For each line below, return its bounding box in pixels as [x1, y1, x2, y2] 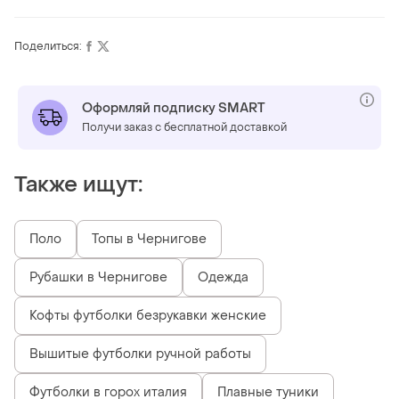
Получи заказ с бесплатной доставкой [82, 119, 287, 134]
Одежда [198, 268, 248, 286]
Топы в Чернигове [92, 230, 207, 248]
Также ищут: [14, 170, 142, 199]
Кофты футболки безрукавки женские [29, 306, 266, 324]
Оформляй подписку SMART [82, 99, 265, 117]
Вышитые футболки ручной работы [29, 345, 251, 362]
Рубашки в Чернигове [29, 268, 167, 286]
